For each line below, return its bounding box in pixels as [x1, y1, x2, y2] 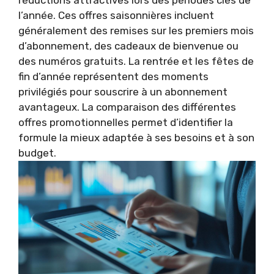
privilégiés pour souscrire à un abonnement [18, 86, 228, 98]
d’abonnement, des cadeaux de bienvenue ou [18, 40, 239, 52]
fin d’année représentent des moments [18, 70, 209, 83]
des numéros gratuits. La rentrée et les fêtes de [18, 55, 254, 67]
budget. [18, 147, 56, 159]
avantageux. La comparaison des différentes [18, 101, 236, 113]
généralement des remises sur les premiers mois [18, 24, 254, 37]
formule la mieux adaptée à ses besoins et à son [18, 131, 254, 144]
